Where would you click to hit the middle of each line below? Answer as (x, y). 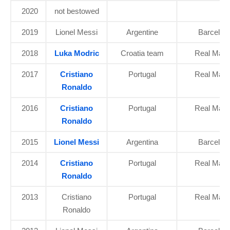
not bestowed (76, 11)
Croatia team (142, 53)
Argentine (142, 32)
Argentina (142, 142)
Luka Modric (76, 53)
